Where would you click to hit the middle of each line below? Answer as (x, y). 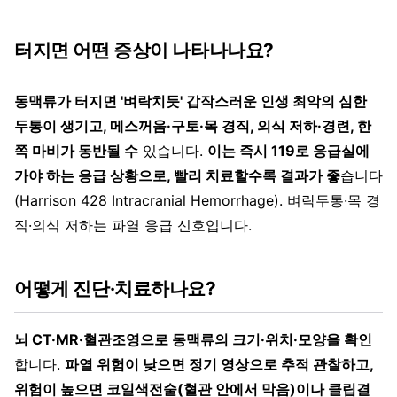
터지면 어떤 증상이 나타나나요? (144, 50)
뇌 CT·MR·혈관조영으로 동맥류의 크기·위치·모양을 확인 (193, 339)
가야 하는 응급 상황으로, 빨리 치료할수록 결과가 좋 (177, 175)
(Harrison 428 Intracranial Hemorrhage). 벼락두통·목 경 (197, 200)
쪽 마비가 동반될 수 (76, 150)
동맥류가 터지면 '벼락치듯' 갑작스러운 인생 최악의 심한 (191, 101)
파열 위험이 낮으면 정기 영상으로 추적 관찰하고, (219, 364)
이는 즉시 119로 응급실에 (288, 150)
